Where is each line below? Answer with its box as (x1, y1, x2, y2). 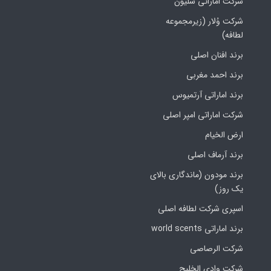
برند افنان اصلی (191, 48, 244, 62)
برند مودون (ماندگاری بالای (150, 168, 244, 182)
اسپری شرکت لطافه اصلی (158, 202, 244, 216)
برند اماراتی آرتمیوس (172, 88, 244, 102)
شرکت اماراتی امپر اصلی (163, 108, 244, 122)
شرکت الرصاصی (190, 242, 244, 256)
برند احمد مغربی (186, 68, 244, 82)
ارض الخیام (205, 128, 244, 142)
